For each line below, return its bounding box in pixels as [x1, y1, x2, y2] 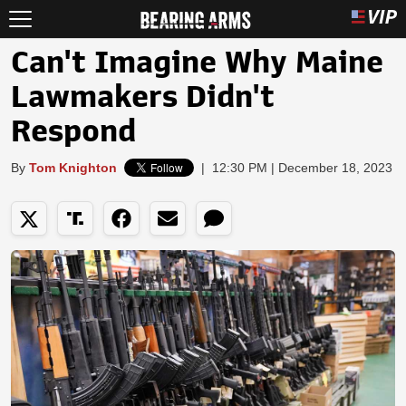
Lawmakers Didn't [11, 82, 275, 112]
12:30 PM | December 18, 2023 [212, 160, 392, 175]
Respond [11, 116, 136, 147]
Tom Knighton [29, 160, 117, 175]
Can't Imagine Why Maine [11, 47, 383, 78]
